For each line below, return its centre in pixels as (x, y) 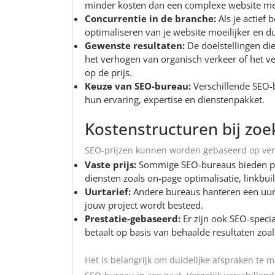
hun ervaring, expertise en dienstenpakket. (175, 99)
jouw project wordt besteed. (144, 205)
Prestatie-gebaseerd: (133, 218)
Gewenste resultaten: (135, 45)
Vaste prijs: (110, 164)
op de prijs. (108, 72)
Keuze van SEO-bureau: (138, 86)
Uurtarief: (108, 191)
